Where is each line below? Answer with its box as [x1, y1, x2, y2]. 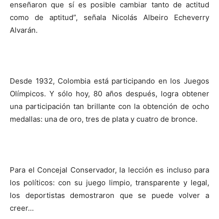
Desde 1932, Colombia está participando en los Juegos [10, 76, 209, 86]
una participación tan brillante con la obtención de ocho [10, 102, 209, 111]
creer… [10, 203, 34, 213]
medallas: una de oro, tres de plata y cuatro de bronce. [10, 114, 197, 124]
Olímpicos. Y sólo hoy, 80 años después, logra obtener [10, 89, 209, 98]
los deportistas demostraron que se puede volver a [10, 191, 209, 200]
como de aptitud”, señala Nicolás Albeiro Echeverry [10, 13, 209, 22]
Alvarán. [10, 25, 38, 35]
